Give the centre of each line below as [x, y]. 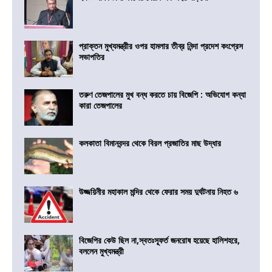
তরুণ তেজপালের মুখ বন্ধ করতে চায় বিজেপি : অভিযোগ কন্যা [162, 95]
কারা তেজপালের [100, 106]
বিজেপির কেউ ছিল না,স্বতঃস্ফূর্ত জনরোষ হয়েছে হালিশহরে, [159, 240]
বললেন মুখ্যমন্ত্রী [101, 251]
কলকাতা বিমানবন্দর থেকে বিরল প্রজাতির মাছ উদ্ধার [150, 143]
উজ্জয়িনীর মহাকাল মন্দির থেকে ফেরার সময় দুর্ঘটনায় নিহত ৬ [158, 192]
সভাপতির [92, 57]
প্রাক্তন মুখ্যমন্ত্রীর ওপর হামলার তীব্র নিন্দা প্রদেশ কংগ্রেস [161, 46]
